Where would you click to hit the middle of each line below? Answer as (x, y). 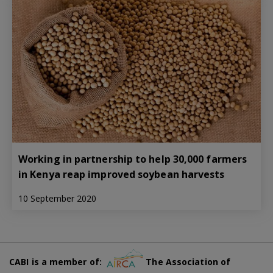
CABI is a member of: (58, 262)
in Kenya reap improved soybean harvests (122, 175)
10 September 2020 (58, 199)
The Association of (187, 262)
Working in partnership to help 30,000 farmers (133, 159)
